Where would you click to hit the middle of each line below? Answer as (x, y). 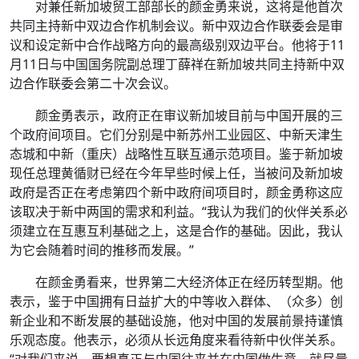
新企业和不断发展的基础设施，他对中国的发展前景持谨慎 (176, 320)
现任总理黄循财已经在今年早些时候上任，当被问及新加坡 (176, 173)
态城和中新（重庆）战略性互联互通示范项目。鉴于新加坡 (176, 153)
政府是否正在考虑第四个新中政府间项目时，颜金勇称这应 (176, 192)
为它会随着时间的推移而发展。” (102, 250)
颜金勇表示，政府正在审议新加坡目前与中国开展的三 (189, 115)
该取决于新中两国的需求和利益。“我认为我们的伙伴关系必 (179, 211)
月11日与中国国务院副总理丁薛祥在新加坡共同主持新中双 (177, 64)
